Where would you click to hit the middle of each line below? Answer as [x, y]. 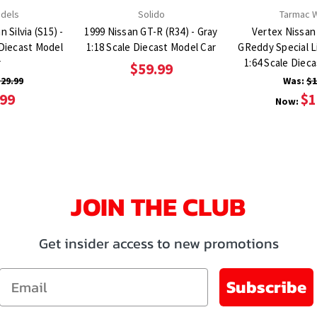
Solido [151, 14]
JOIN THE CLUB [158, 206]
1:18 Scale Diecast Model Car [151, 47]
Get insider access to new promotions [158, 243]
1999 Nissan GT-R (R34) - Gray [151, 31]
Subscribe [266, 287]
